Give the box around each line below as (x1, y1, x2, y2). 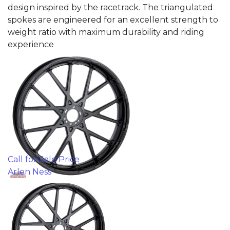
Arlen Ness (8, 166, 51, 177)
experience (8, 39, 54, 49)
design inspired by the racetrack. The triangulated (8, 2, 213, 12)
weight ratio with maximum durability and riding (8, 27, 204, 37)
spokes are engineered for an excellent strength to (8, 14, 218, 25)
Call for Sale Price (8, 154, 80, 164)
